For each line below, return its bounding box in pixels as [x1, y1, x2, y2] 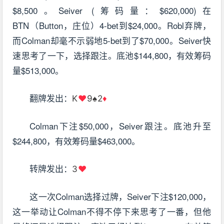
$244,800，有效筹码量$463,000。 [12, 134, 140, 147]
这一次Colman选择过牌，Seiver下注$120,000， [29, 190, 211, 203]
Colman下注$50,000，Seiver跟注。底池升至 [29, 119, 211, 132]
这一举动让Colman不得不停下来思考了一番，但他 [12, 205, 211, 218]
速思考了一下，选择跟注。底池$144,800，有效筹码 [12, 49, 211, 62]
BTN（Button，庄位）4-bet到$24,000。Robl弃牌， [12, 19, 211, 32]
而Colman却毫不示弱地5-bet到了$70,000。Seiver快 [12, 34, 211, 47]
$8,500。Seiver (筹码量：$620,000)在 [12, 4, 211, 17]
